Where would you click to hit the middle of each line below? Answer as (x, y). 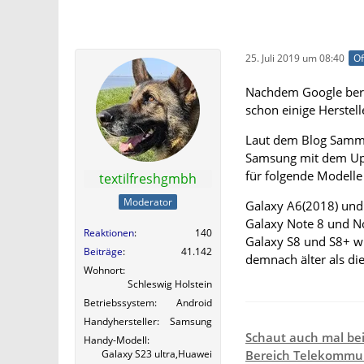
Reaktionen (109, 233)
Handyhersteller (120, 322)
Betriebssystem (119, 303)
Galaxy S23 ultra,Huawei (157, 354)
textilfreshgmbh (148, 179)
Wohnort (103, 271)
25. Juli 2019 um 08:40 (295, 58)
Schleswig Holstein (170, 284)
